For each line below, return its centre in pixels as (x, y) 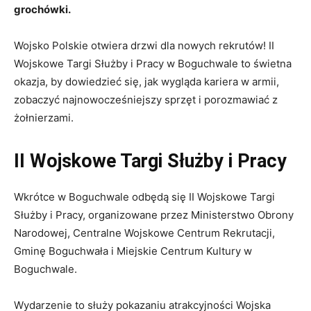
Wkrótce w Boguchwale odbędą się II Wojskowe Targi (144, 197)
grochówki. (42, 10)
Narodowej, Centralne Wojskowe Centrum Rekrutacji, (144, 233)
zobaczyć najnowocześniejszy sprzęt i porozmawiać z (146, 100)
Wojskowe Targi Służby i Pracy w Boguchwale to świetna (153, 64)
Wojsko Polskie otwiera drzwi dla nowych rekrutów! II (144, 46)
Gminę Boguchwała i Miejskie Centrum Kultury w (133, 251)
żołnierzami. (44, 118)
